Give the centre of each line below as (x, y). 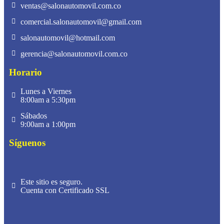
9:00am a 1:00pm (48, 124)
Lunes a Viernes (46, 91)
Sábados (33, 115)
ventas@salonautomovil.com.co (70, 5)
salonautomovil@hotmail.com (67, 37)
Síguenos (27, 142)
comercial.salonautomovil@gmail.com (81, 21)
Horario (25, 72)
